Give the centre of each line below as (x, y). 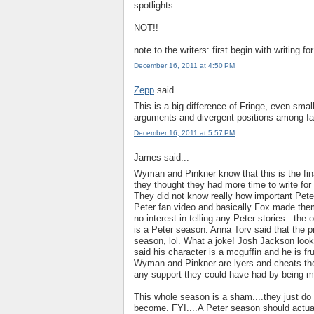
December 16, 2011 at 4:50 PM (184, 66)
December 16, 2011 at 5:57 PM (184, 133)
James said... (162, 158)
